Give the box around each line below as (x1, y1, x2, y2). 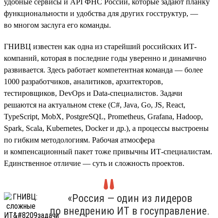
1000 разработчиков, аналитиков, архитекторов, (4, 77, 163, 86)
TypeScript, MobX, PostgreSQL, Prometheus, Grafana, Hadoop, (4, 112, 203, 121)
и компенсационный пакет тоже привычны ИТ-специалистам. (4, 147, 212, 156)
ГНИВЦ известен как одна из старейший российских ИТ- (4, 42, 197, 51)
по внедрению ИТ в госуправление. (50, 204, 210, 217)
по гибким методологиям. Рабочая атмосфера (4, 135, 155, 144)
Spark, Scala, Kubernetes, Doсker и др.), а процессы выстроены (4, 124, 209, 132)
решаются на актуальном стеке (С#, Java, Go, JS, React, (4, 100, 185, 109)
